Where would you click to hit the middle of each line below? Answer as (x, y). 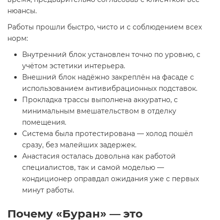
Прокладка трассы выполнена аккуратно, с (100, 100)
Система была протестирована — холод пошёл (108, 134)
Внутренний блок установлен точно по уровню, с (111, 55)
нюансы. (22, 11)
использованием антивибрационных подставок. (110, 88)
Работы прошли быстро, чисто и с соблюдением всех (105, 27)
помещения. (44, 122)
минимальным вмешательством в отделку (99, 111)
